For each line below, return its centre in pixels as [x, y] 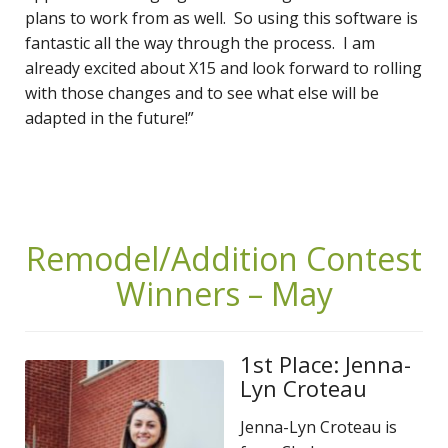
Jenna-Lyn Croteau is [318, 426]
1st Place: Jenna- [325, 363]
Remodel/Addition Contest [224, 258]
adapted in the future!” [109, 117]
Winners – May [224, 293]
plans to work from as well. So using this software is [221, 17]
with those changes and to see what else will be [202, 92]
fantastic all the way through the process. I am [200, 42]
